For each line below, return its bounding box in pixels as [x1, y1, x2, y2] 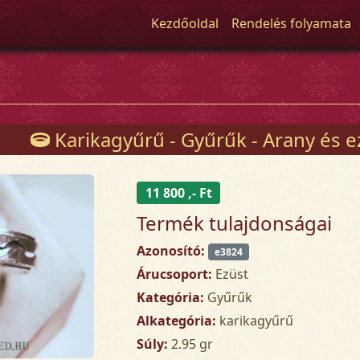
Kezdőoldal [151, 14, 219, 32]
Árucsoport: [137, 264, 213, 283]
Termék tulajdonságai [137, 209, 333, 236]
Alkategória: [137, 311, 217, 329]
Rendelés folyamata [231, 14, 352, 32]
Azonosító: [137, 241, 206, 260]
